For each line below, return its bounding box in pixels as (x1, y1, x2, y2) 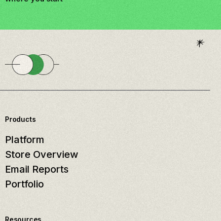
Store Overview (5, 148, 78, 161)
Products (5, 115, 36, 124)
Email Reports (5, 163, 69, 176)
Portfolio (5, 178, 44, 190)
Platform (5, 134, 44, 146)
